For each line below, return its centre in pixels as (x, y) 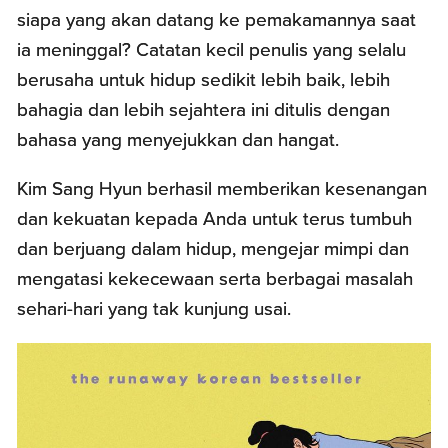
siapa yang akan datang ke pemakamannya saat (217, 19)
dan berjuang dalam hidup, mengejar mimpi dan (213, 248)
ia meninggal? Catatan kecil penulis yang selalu (212, 49)
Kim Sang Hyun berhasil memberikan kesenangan (222, 188)
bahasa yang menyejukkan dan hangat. (178, 139)
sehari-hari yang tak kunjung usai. (154, 308)
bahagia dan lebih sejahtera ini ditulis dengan (204, 109)
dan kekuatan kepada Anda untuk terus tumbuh (215, 218)
